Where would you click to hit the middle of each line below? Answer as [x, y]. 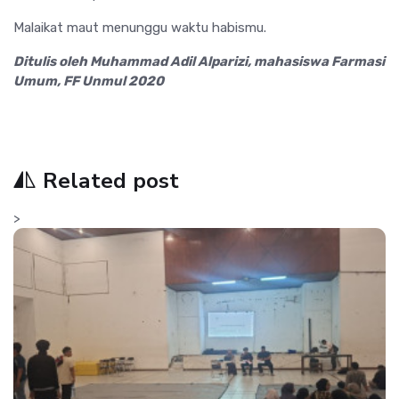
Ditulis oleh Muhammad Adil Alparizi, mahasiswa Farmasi [199, 62]
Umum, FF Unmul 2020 [89, 81]
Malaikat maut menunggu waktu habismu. [140, 28]
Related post [111, 181]
